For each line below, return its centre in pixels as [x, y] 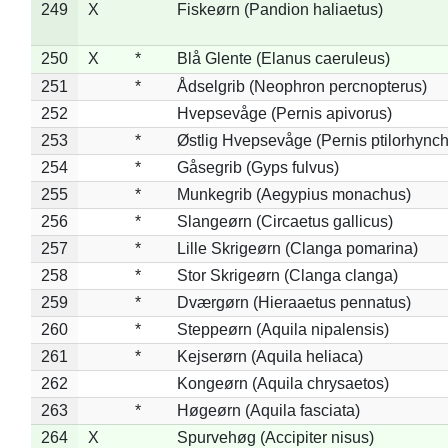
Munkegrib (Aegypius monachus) [293, 194]
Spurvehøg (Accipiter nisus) [275, 437]
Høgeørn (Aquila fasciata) [268, 410]
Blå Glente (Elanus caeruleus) [283, 58]
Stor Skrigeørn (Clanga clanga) [287, 275]
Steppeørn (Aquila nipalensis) [282, 329]
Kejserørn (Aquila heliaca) [269, 356]
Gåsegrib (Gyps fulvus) [257, 167]
